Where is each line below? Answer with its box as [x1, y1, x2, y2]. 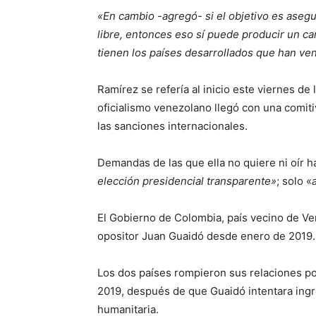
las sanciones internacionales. [97, 119, 248, 133]
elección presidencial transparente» [97, 174, 276, 188]
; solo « [276, 174, 312, 188]
